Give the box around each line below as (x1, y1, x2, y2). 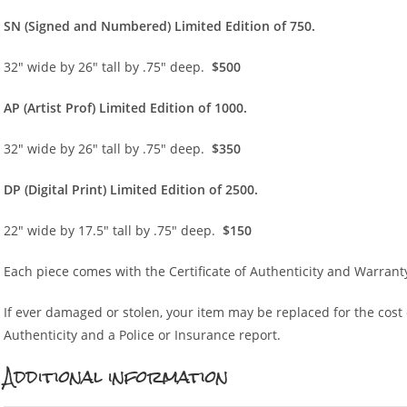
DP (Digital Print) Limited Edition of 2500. (4, 180, 259, 198)
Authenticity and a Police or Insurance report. (4, 325, 282, 343)
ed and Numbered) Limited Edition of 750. (55, 16, 316, 35)
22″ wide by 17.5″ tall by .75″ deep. (4, 221, 223, 239)
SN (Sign (4, 16, 55, 35)
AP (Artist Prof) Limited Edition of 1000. (4, 98, 248, 116)
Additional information (4, 356, 229, 396)
